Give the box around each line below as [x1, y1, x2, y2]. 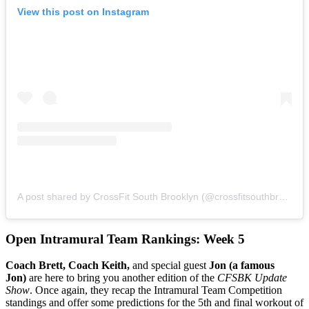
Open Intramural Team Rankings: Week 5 [6, 231, 245, 246]
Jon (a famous [206, 259, 275, 272]
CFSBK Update [217, 272, 287, 284]
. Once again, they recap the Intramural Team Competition [30, 284, 282, 297]
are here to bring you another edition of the [26, 272, 217, 284]
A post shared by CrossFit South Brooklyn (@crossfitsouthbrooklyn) [279, 191, 288, 203]
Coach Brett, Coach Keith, [6, 259, 130, 272]
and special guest [130, 259, 206, 272]
